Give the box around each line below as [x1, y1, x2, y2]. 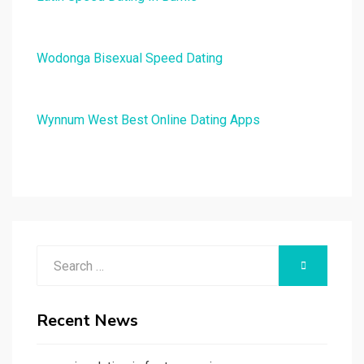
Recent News [37, 310, 138, 332]
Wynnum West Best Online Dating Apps [37, 112, 260, 128]
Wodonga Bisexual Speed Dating [37, 50, 223, 67]
